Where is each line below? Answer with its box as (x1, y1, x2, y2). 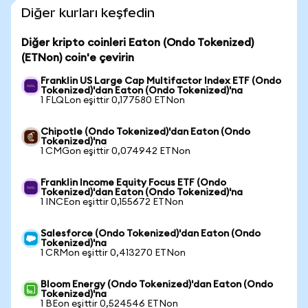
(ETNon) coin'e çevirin (21, 52, 134, 63)
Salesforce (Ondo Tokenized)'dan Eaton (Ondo (41, 229, 261, 239)
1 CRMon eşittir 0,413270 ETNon (41, 248, 186, 258)
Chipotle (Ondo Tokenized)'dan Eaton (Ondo (41, 127, 250, 137)
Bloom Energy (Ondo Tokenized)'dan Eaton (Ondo (41, 280, 273, 289)
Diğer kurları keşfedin (21, 5, 155, 20)
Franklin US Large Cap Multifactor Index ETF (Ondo (41, 76, 281, 86)
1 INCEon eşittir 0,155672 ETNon (41, 197, 184, 207)
